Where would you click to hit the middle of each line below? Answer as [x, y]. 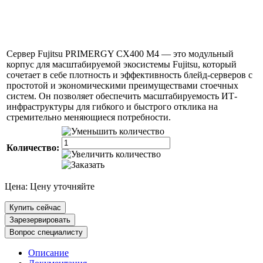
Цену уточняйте [62, 186]
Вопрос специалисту [46, 232]
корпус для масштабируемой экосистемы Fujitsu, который [122, 64]
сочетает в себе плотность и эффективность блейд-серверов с [129, 75]
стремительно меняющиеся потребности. [89, 117]
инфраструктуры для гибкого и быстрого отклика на [112, 106]
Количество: [33, 147]
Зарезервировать [40, 220]
